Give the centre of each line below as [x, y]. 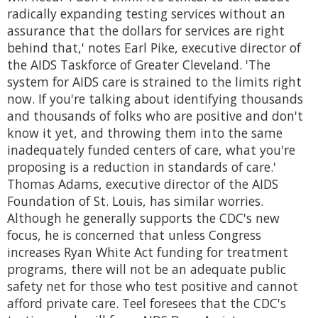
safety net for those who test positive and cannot [153, 286]
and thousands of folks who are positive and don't [155, 116]
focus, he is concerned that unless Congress [134, 235]
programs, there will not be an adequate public [147, 269]
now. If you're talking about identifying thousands [155, 99]
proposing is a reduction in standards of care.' [142, 167]
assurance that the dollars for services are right [146, 31]
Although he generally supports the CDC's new [143, 218]
